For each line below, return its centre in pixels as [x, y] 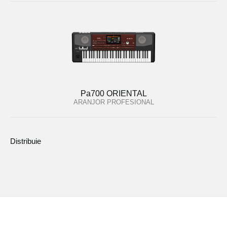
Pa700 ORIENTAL [113, 94]
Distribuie [26, 141]
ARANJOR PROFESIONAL [113, 102]
